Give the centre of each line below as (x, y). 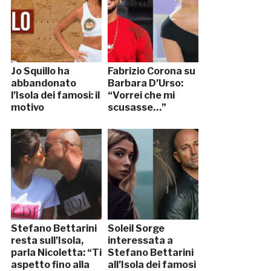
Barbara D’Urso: (145, 83)
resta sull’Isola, (47, 241)
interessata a (140, 241)
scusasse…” (137, 108)
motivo (27, 108)
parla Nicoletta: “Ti (56, 253)
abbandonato (43, 83)
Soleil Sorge (136, 229)
